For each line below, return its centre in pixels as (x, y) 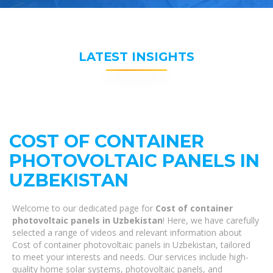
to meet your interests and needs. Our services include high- (130, 257)
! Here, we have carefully (211, 220)
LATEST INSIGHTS (136, 57)
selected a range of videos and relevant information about (127, 232)
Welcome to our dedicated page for (84, 208)
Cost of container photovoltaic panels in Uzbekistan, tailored (131, 245)
